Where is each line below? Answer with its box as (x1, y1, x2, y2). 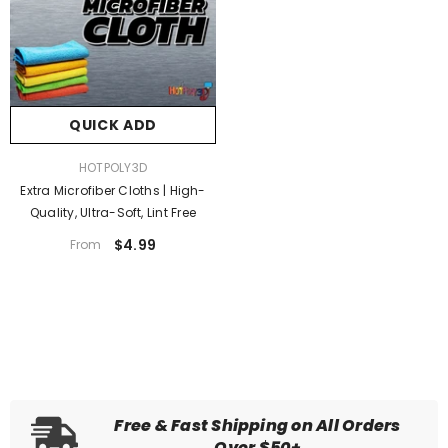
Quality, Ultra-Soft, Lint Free (29, 203, 197, 221)
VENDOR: (9, 157, 61, 175)
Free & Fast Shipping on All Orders (114, 414, 401, 438)
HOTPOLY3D (78, 158, 148, 176)
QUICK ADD (68, 114, 158, 135)
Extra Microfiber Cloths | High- (20, 181, 206, 199)
